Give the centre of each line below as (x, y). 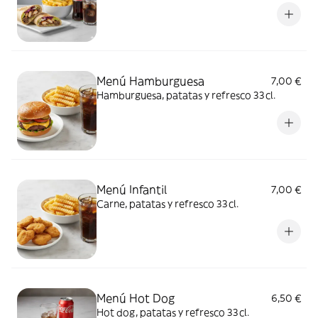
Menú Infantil (132, 190)
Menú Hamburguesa (150, 81)
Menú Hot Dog (136, 298)
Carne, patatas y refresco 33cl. (168, 204)
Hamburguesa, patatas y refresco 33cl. (186, 95)
